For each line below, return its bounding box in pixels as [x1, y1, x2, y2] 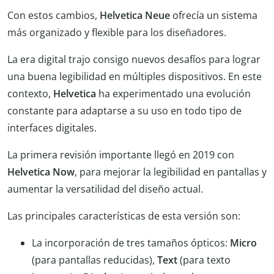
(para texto [177, 253, 231, 267]
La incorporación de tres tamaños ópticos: [32, 236, 230, 250]
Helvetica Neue [100, 9, 172, 23]
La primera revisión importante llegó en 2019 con [7, 148, 234, 162]
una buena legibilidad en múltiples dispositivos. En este [7, 70, 262, 84]
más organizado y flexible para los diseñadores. [7, 26, 226, 40]
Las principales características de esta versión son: [7, 209, 240, 223]
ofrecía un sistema [172, 9, 257, 23]
